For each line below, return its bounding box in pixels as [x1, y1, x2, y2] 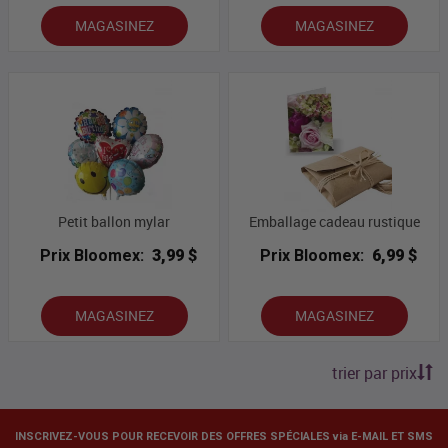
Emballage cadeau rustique [248, 212, 420, 232]
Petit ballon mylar [58, 212, 170, 232]
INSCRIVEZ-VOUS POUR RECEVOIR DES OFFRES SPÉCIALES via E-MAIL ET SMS [15, 430, 433, 444]
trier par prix [332, 362, 417, 385]
